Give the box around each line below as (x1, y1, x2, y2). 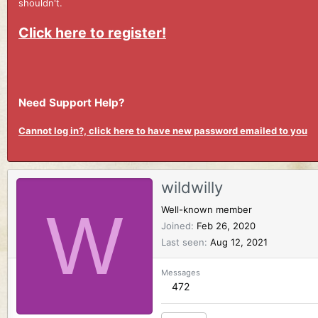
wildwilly (161, 178, 223, 197)
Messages (161, 268, 200, 278)
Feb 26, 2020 (197, 220, 256, 232)
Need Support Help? (18, 95, 125, 109)
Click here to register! (18, 23, 166, 41)
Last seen (161, 236, 204, 248)
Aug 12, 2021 (210, 236, 268, 248)
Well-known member (161, 204, 252, 216)
